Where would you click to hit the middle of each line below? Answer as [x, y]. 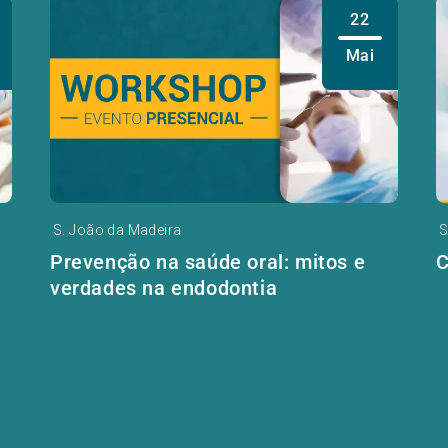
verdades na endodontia [163, 288]
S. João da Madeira [117, 230]
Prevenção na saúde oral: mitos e [207, 262]
